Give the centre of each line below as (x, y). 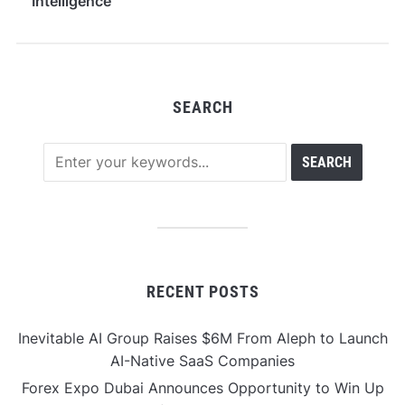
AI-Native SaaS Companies (202, 360)
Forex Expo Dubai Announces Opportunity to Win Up (202, 387)
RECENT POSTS (202, 291)
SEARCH (202, 107)
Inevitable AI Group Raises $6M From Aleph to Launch (202, 338)
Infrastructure (79, 22)
